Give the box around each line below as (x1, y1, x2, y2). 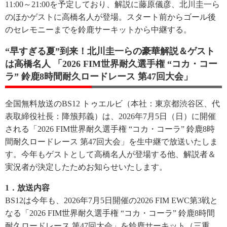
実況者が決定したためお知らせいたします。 (5, 162, 167, 171)
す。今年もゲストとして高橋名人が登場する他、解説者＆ (5, 149, 216, 159)
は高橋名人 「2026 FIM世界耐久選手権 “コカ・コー (5, 58, 217, 69)
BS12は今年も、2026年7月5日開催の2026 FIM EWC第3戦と (5, 196, 218, 205)
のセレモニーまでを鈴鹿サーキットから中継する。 (5, 25, 192, 34)
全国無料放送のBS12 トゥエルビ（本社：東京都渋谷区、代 (5, 99, 220, 108)
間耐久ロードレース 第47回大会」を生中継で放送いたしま (5, 137, 218, 146)
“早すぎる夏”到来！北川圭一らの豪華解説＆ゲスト (5, 46, 215, 56)
